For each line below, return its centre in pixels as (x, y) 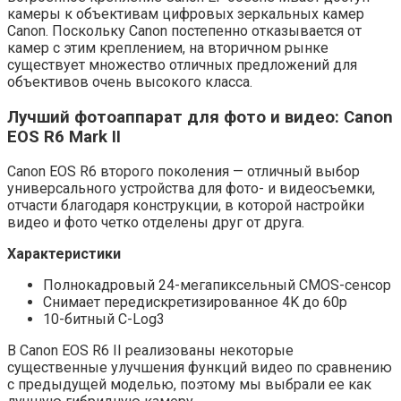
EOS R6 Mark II (64, 137)
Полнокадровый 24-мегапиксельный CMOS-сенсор (217, 286)
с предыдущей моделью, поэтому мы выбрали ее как (189, 385)
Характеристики (64, 254)
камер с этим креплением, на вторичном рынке (168, 47)
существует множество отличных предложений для (182, 64)
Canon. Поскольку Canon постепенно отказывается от (184, 30)
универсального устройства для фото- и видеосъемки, (191, 189)
